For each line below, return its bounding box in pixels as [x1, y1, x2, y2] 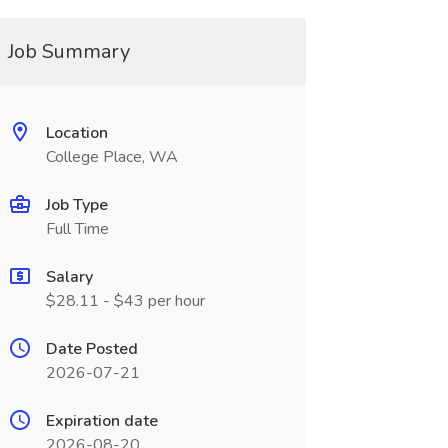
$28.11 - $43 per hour [45, 290, 205, 312]
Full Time [45, 218, 109, 240]
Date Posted [45, 338, 138, 360]
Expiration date [45, 410, 158, 432]
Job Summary [7, 38, 130, 65]
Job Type [45, 194, 108, 216]
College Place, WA [45, 146, 178, 168]
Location [45, 122, 108, 144]
